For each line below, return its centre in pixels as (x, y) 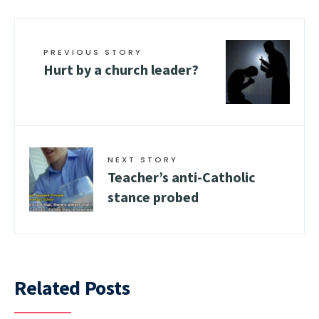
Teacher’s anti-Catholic (182, 177)
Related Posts (72, 287)
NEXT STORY (143, 159)
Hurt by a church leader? (121, 69)
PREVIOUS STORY (93, 52)
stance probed (153, 197)
